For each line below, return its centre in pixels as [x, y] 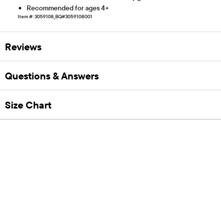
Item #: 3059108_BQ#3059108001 [55, 17]
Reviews [23, 46]
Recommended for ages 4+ [68, 8]
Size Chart [28, 105]
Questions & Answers [52, 75]
